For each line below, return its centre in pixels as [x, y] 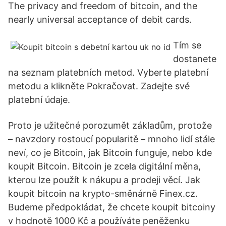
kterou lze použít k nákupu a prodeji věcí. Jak [104, 180]
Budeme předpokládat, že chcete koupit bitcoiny [112, 207]
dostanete [195, 59]
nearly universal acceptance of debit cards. [100, 19]
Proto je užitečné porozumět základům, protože [110, 125]
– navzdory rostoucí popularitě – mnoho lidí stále [111, 139]
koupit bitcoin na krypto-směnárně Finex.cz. [103, 193]
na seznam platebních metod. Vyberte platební [108, 72]
